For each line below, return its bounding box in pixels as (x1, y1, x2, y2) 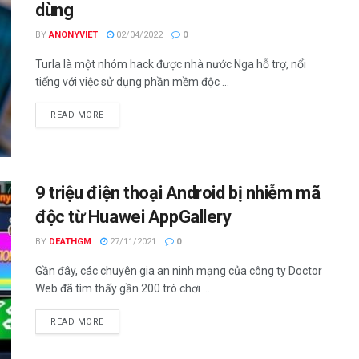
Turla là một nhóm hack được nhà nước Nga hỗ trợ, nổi (35, 58, 306, 71)
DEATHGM (49, 236, 91, 247)
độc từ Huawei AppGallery (35, 206, 232, 227)
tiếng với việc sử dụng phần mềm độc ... (35, 75, 229, 89)
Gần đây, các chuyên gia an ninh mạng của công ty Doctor (35, 264, 322, 277)
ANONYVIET (49, 30, 98, 41)
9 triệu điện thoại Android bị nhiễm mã (35, 182, 321, 203)
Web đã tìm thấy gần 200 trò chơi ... (35, 281, 210, 295)
